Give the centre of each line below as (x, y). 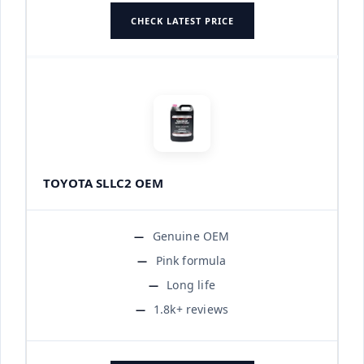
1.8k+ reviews (191, 309)
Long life (191, 284)
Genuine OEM (191, 236)
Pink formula (191, 260)
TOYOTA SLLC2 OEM (103, 182)
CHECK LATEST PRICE (182, 20)
